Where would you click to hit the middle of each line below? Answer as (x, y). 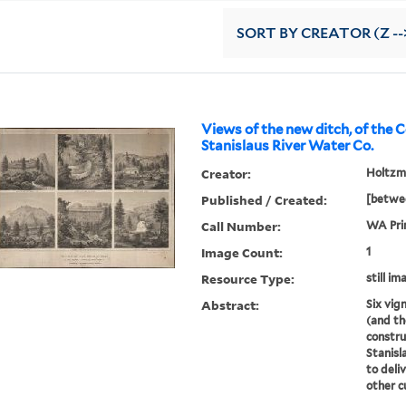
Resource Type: (248, 279)
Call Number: (242, 227)
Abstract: (231, 305)
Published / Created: (265, 200)
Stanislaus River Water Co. (288, 146)
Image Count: (242, 253)
